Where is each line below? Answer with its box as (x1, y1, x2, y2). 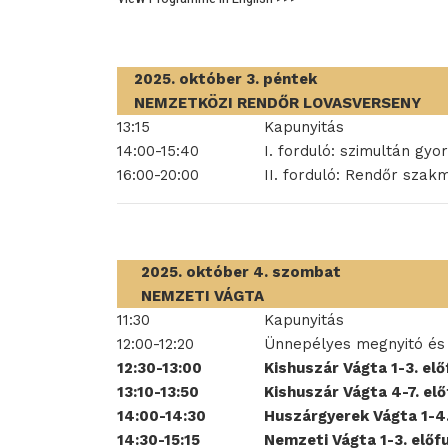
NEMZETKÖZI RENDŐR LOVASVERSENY (134, 94, 421, 112)
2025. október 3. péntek (134, 70, 317, 88)
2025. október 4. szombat (141, 263, 341, 281)
